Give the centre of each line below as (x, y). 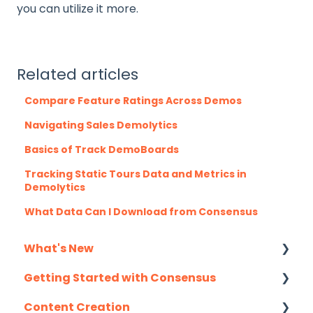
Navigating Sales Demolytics (101, 125)
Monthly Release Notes (107, 277)
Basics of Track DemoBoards (102, 149)
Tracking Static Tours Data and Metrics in (136, 174)
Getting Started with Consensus (120, 277)
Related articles (78, 74)
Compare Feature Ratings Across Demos (133, 100)
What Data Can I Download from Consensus (141, 211)
